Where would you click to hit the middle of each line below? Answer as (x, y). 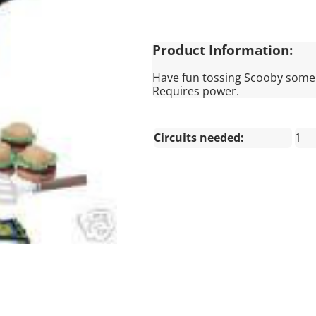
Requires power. (195, 91)
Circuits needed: (199, 137)
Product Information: (222, 50)
